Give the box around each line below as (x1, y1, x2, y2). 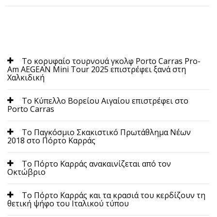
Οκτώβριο (7, 166, 46, 177)
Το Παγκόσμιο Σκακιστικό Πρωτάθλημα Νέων (22, 126, 191, 138)
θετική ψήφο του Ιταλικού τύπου (7, 198, 129, 209)
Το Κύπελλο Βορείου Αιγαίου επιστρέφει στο (22, 95, 188, 106)
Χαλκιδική (7, 72, 45, 83)
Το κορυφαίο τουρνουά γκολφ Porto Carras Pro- (22, 55, 201, 66)
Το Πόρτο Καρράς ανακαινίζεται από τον (22, 158, 171, 169)
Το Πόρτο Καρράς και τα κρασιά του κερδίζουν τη (22, 189, 205, 201)
